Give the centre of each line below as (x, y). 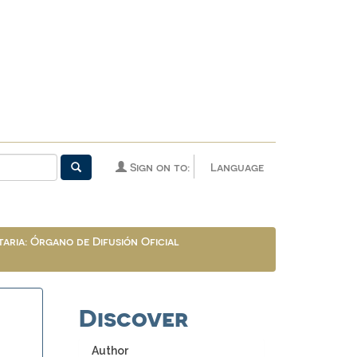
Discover (133, 316)
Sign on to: (158, 167)
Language (237, 167)
